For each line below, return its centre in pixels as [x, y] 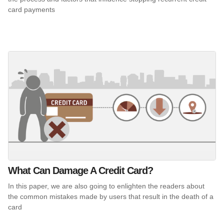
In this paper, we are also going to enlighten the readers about [106, 186]
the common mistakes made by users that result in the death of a [111, 196]
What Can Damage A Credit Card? [80, 170]
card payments [31, 10]
